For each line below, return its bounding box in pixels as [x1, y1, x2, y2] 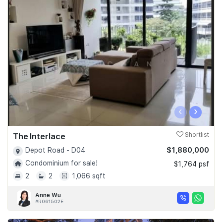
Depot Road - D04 [25, 146, 85, 155]
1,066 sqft [72, 171, 106, 180]
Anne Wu [35, 191, 61, 199]
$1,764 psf [174, 160, 209, 168]
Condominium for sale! [25, 159, 98, 167]
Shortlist [183, 131, 209, 139]
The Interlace [13, 131, 65, 142]
